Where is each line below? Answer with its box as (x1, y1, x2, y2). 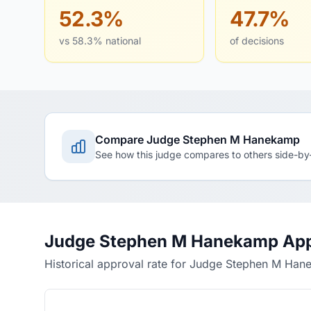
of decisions (230, 35, 285, 47)
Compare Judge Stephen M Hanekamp (95, 133, 300, 146)
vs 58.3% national (59, 35, 141, 47)
